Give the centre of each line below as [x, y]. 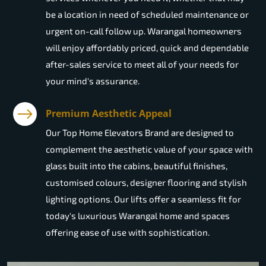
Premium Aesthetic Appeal [109, 114]
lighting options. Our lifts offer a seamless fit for [143, 199]
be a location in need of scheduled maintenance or [147, 15]
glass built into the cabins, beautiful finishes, [137, 166]
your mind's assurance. [93, 81]
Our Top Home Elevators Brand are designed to [140, 133]
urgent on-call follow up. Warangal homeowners [144, 31]
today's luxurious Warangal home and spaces [138, 216]
